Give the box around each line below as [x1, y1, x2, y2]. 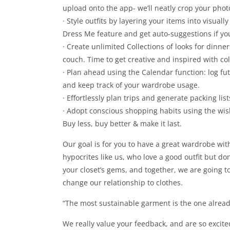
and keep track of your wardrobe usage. [63, 80, 200, 90]
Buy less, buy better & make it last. [63, 119, 182, 128]
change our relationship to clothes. [63, 178, 183, 187]
